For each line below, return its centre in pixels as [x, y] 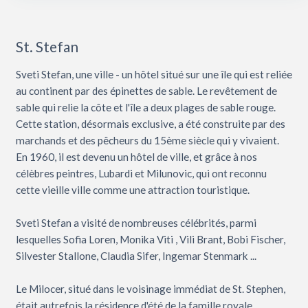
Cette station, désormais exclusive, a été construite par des [151, 123]
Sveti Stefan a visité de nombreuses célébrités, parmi [136, 222]
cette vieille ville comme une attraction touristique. [133, 189]
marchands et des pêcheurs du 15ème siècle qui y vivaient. [147, 140]
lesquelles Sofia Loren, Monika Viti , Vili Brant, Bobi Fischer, [151, 239]
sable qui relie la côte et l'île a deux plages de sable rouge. [146, 107]
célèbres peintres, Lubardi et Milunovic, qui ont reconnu [141, 173]
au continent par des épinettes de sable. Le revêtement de [146, 90]
